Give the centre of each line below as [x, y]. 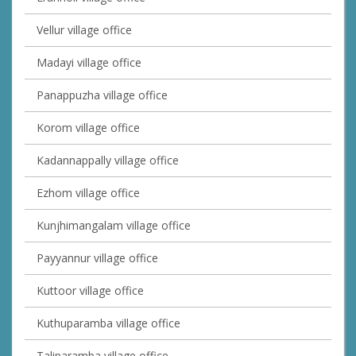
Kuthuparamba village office [108, 323]
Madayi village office [89, 63]
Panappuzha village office [102, 95]
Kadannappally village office [108, 161]
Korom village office [88, 128]
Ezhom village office [88, 193]
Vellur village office [84, 30]
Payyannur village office [97, 258]
